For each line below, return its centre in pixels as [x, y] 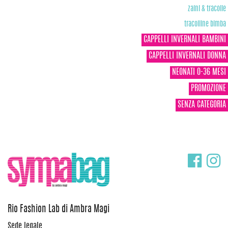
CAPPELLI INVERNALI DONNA [187, 56]
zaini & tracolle [207, 9]
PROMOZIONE [208, 88]
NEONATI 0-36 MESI [199, 72]
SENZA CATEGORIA [202, 105]
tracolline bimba [205, 24]
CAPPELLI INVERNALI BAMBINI [185, 39]
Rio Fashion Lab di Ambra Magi [59, 210]
